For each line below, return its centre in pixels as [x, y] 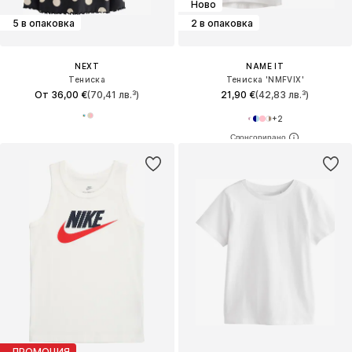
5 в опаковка [44, 23]
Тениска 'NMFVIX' [265, 80]
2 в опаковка [222, 23]
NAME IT [265, 66]
